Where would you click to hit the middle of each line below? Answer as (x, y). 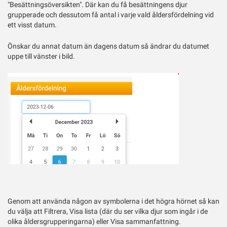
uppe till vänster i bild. (41, 56)
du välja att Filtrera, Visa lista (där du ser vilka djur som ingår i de (108, 212)
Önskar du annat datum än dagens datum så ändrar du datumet (108, 46)
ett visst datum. (33, 25)
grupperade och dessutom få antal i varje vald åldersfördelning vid (111, 15)
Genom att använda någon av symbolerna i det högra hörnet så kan (113, 201)
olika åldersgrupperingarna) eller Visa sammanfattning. (94, 222)
